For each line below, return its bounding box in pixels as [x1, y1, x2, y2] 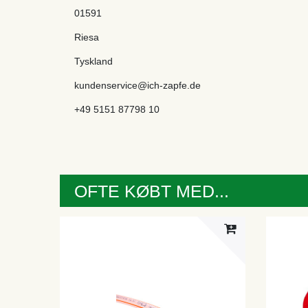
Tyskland [74, 55, 113, 67]
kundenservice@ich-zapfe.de [74, 79, 201, 91]
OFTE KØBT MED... [74, 181, 229, 201]
